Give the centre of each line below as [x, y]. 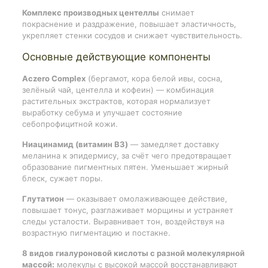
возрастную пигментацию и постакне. [96, 232]
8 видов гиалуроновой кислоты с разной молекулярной [133, 253]
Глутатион [43, 198]
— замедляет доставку [173, 144]
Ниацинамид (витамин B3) [75, 144]
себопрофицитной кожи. [70, 124]
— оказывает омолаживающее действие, [145, 198]
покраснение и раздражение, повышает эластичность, [129, 24]
